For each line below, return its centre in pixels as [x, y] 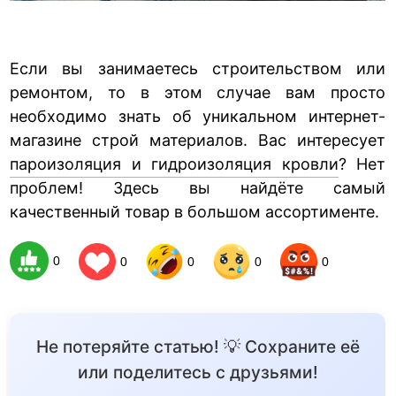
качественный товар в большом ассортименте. [195, 212]
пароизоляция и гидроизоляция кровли [174, 164]
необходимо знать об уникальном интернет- [198, 117]
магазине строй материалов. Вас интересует [198, 141]
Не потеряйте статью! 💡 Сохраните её [198, 347]
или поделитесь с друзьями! [198, 373]
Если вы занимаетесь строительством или [198, 69]
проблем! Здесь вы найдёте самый [198, 188]
